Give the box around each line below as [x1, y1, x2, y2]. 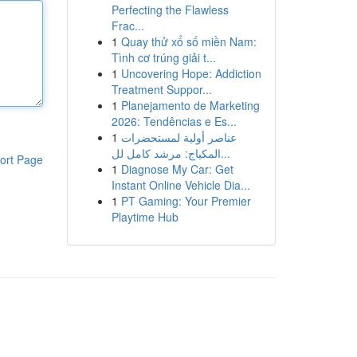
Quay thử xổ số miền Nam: [120, 33, 257, 49]
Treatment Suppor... [111, 81, 212, 97]
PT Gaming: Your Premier [120, 193, 251, 209]
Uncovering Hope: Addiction [120, 65, 261, 81]
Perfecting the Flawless [111, 2, 229, 18]
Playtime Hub [111, 209, 178, 225]
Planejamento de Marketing [120, 97, 260, 113]
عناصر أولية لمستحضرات [120, 129, 237, 145]
